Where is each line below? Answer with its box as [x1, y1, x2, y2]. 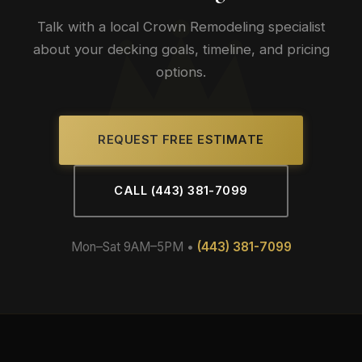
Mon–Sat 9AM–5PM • [70, 239, 197, 255]
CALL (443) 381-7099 [114, 183, 248, 198]
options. [156, 64, 206, 80]
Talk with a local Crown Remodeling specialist [36, 19, 326, 35]
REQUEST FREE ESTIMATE [98, 133, 264, 147]
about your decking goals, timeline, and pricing [32, 41, 330, 57]
